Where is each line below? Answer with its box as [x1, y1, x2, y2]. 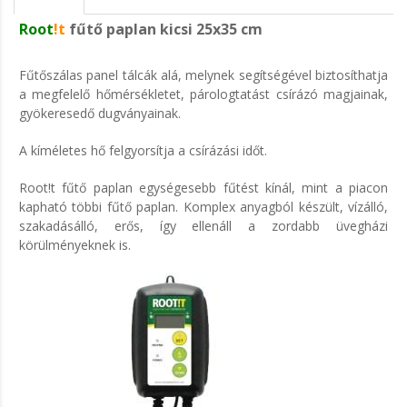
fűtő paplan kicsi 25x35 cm [69, 19, 263, 39]
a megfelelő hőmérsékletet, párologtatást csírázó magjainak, [19, 85, 388, 103]
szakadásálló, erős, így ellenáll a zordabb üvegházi [19, 217, 388, 234]
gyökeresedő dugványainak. [19, 104, 181, 122]
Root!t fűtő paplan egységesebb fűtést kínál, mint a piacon [19, 179, 388, 196]
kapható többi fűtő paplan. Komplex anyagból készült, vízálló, [19, 198, 388, 215]
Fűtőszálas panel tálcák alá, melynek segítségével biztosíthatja [19, 66, 388, 84]
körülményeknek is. [19, 236, 131, 253]
